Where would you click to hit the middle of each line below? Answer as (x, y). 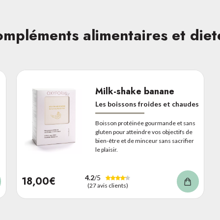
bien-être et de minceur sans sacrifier (144, 141)
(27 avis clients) (108, 185)
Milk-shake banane (135, 91)
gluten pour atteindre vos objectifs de (144, 132)
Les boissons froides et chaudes (147, 104)
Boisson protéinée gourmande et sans (145, 123)
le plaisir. (106, 150)
